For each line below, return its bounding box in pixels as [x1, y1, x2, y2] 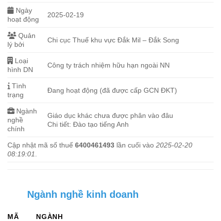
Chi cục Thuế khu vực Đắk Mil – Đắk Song [47, 36, 180, 44]
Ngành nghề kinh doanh [27, 189, 139, 200]
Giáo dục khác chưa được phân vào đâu [47, 111, 174, 119]
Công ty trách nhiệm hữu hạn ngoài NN [47, 61, 170, 69]
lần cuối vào [114, 141, 156, 149]
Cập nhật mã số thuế [7, 141, 75, 149]
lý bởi [7, 40, 24, 48]
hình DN [7, 66, 33, 74]
